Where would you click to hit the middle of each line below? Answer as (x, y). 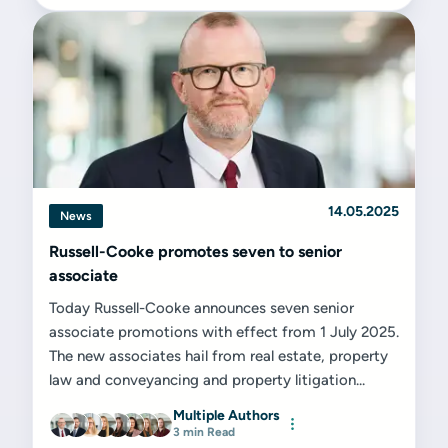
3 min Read (204, 432)
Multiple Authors (226, 415)
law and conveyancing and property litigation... (207, 380)
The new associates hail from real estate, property (218, 356)
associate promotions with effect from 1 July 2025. (224, 332)
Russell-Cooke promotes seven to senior (195, 251)
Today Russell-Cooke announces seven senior (201, 308)
